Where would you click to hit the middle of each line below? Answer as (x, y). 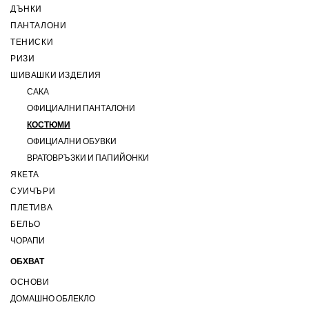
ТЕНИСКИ (32, 43)
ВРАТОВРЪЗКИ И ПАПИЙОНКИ (88, 159)
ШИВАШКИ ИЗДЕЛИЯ (56, 76)
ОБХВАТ (27, 262)
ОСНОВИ (30, 283)
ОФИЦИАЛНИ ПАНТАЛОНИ (81, 109)
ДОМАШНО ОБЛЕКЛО (53, 299)
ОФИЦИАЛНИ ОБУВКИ (72, 142)
